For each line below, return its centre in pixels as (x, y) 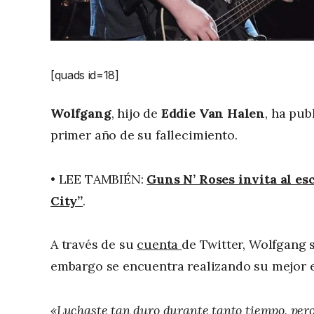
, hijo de (136, 114)
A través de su (94, 245)
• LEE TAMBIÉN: (99, 179)
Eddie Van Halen (213, 114)
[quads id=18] (85, 75)
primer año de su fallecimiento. (144, 135)
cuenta (159, 245)
